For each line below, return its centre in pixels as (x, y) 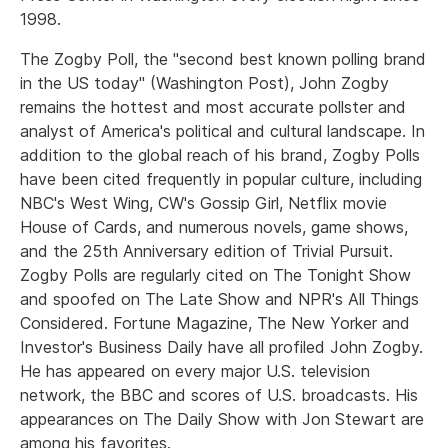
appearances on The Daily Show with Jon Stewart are (222, 419)
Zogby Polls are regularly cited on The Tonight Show (215, 275)
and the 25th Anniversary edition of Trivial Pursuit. (206, 251)
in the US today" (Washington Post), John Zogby (204, 83)
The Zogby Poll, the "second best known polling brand (223, 59)
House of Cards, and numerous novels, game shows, (214, 227)
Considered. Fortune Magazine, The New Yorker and (215, 323)
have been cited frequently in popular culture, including (221, 179)
